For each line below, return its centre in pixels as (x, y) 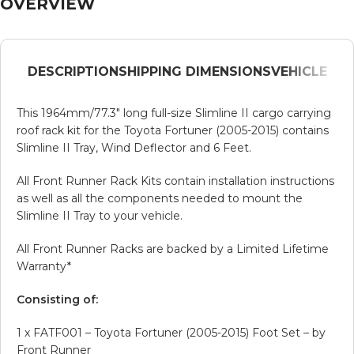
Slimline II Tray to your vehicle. (100, 215)
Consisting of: (57, 299)
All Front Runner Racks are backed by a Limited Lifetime (173, 249)
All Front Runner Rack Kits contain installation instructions (175, 181)
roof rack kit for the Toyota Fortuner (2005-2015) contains (173, 130)
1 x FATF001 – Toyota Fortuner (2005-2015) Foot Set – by (171, 332)
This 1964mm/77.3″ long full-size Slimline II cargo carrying (174, 113)
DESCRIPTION (73, 71)
